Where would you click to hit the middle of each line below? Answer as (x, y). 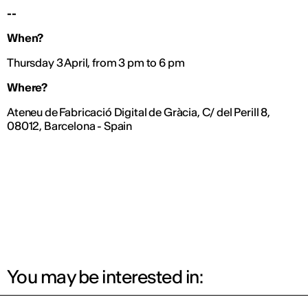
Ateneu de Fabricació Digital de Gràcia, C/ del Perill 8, (139, 112)
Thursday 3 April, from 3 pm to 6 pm (96, 63)
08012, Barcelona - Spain (70, 126)
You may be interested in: (105, 277)
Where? (27, 88)
